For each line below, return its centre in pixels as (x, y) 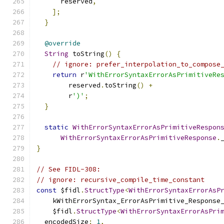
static (56, 127)
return (64, 75)
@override (62, 43)
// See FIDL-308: (68, 169)
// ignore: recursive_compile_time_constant (120, 180)
